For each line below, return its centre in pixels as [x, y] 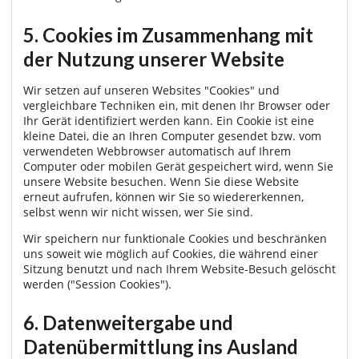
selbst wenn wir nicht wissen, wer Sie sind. [138, 212]
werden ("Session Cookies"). [97, 284]
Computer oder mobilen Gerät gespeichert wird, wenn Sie [178, 166]
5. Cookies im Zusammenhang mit [168, 34]
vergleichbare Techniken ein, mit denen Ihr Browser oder [177, 105]
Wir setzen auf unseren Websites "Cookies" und [151, 90]
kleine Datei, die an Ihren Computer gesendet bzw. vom [172, 135]
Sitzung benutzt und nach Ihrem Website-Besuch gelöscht [179, 268]
